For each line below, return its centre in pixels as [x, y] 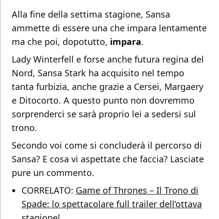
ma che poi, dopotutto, [61, 41]
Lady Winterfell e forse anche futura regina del [108, 59]
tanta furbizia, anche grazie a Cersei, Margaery [108, 86]
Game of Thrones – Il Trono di [137, 190]
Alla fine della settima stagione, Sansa [91, 14]
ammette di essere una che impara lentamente [109, 28]
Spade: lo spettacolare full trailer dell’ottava [112, 204]
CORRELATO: [49, 190]
